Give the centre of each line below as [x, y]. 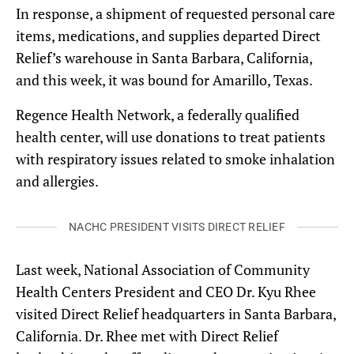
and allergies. [57, 181]
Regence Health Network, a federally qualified [158, 115]
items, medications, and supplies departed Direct [168, 36]
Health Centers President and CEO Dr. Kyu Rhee [166, 292]
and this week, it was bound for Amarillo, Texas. [164, 80]
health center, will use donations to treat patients [171, 137]
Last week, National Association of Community [163, 270]
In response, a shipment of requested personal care [175, 14]
